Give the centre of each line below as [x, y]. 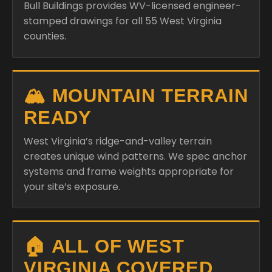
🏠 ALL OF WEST [104, 246]
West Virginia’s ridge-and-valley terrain [118, 141]
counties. [45, 36]
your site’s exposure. [72, 186]
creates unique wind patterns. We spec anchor [135, 156]
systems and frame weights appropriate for [129, 171]
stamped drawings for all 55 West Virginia [123, 21]
